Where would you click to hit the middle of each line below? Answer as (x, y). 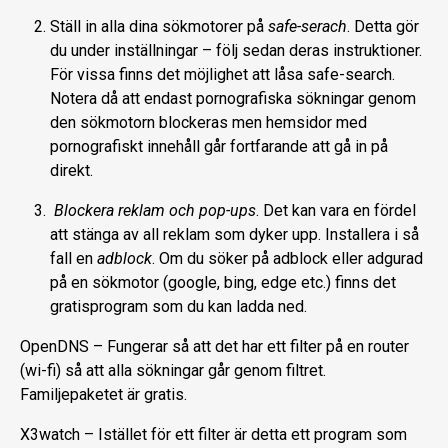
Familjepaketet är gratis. (103, 394)
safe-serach (307, 26)
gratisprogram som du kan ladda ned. (178, 306)
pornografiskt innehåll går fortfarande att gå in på (219, 146)
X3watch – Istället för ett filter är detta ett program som (213, 434)
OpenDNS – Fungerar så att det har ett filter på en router (214, 346)
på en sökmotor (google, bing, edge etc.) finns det (223, 282)
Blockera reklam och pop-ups (155, 210)
